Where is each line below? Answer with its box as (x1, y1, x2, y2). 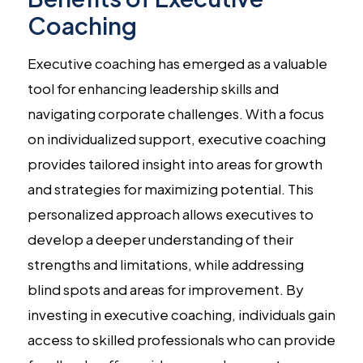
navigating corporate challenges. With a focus (27, 104, 324, 122)
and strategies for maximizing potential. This (27, 179, 314, 198)
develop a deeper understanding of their (27, 229, 293, 248)
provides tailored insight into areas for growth (27, 154, 322, 173)
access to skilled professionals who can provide (27, 330, 335, 348)
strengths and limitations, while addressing (27, 254, 304, 273)
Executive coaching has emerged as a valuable (27, 53, 327, 72)
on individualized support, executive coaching (27, 129, 326, 147)
